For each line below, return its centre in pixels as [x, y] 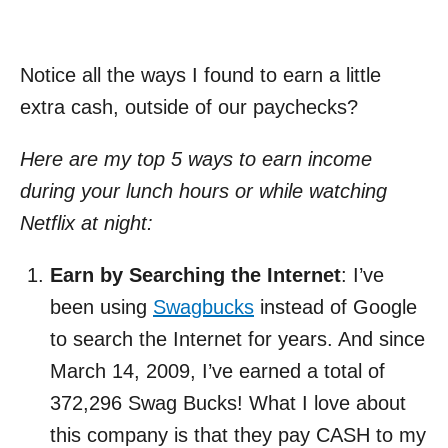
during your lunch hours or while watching [203, 190]
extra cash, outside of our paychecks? [189, 106]
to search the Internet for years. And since [237, 338]
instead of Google [335, 306]
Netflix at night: [86, 222]
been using [101, 306]
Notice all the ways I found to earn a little [200, 74]
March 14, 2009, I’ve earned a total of [217, 370]
